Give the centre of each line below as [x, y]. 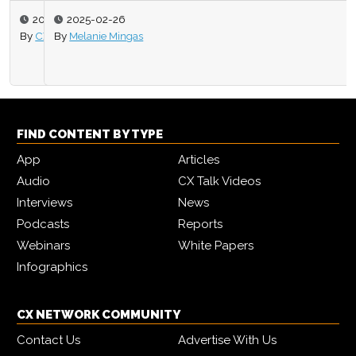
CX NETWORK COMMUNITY [99, 315]
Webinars [43, 246]
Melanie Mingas [72, 35]
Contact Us [48, 341]
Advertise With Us [227, 341]
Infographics [52, 267]
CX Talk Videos [219, 182]
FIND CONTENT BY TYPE [90, 135]
